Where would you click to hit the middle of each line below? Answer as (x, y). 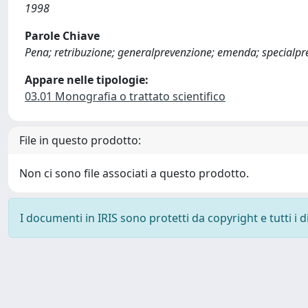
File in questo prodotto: (80, 140)
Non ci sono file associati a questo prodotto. (134, 173)
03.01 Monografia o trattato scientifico (125, 96)
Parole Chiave (62, 36)
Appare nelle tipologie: (87, 80)
